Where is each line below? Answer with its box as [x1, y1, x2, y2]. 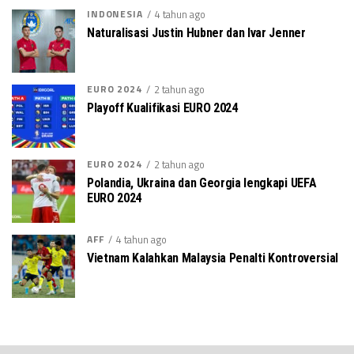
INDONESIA [87, 6, 143, 21]
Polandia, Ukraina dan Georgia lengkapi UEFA [87, 175, 317, 190]
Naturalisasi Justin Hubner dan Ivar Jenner [87, 25, 306, 40]
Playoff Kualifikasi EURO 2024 [87, 100, 238, 115]
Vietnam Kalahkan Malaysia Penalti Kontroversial [87, 250, 338, 265]
